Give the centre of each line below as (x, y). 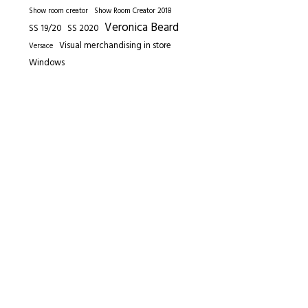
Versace (41, 46)
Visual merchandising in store (115, 45)
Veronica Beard (142, 28)
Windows (47, 63)
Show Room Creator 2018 (133, 11)
